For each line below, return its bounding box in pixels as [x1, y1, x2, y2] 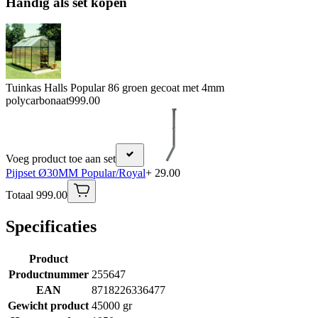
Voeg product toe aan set [6, 153, 116, 165]
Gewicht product [8, 300, 89, 312]
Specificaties [6, 217, 97, 236]
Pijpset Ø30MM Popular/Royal [6, 167, 146, 180]
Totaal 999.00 [6, 189, 67, 202]
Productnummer [8, 268, 89, 281]
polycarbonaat [6, 94, 69, 107]
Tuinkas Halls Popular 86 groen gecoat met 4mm [6, 82, 224, 94]
